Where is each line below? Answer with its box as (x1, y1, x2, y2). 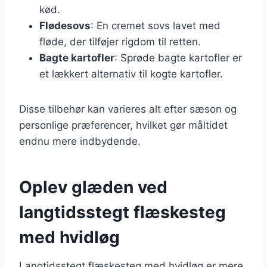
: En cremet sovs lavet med (91, 19, 221, 32)
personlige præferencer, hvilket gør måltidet (19, 119, 228, 131)
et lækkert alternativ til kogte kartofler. (39, 67, 223, 80)
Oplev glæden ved (19, 176, 167, 197)
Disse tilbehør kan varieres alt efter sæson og (19, 103, 237, 115)
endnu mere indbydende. (19, 135, 141, 147)
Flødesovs (39, 19, 91, 32)
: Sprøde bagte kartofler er (114, 51, 242, 64)
